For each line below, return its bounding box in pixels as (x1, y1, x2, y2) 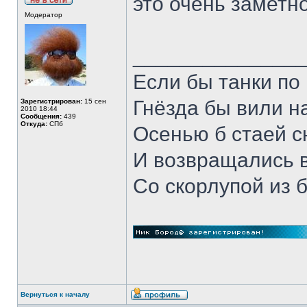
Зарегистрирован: (21, 97, 82, 105)
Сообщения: (21, 112, 62, 120)
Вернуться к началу (21, 291, 90, 298)
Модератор (25, 11, 62, 19)
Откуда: (21, 120, 47, 127)
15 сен (82, 97, 106, 105)
